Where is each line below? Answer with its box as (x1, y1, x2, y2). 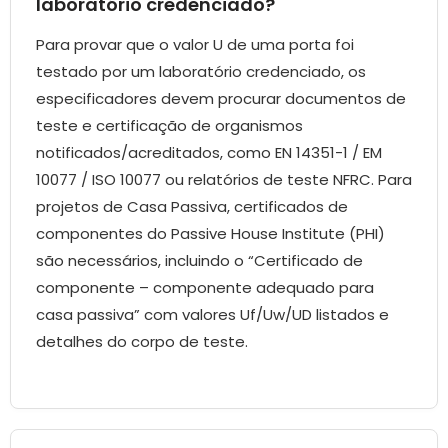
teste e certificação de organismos (36, 115, 303, 137)
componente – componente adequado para (36, 277, 374, 299)
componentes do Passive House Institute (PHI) (36, 223, 385, 245)
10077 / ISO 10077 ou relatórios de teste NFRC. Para (36, 169, 412, 191)
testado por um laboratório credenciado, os (36, 61, 366, 83)
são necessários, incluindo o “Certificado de (36, 250, 363, 272)
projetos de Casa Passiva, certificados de (36, 196, 348, 218)
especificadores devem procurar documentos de (36, 88, 406, 110)
